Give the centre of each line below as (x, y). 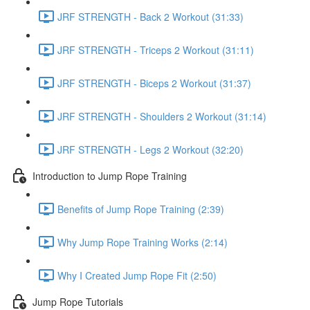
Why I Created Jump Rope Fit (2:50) (137, 275)
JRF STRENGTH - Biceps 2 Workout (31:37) (154, 83)
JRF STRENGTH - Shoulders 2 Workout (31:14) (162, 116)
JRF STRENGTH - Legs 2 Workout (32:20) (151, 149)
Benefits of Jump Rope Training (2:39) (141, 209)
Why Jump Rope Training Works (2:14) (143, 242)
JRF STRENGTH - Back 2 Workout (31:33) (151, 16)
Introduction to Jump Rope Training (110, 175)
